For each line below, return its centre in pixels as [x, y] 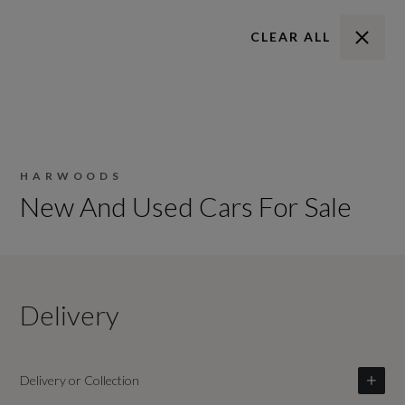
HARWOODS [71, 176]
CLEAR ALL [290, 37]
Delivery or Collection [80, 380]
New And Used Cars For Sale [186, 206]
